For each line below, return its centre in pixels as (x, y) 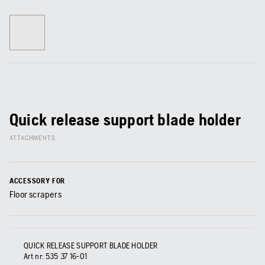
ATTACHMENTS (33, 138)
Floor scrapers (35, 195)
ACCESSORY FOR (38, 181)
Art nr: (34, 256)
